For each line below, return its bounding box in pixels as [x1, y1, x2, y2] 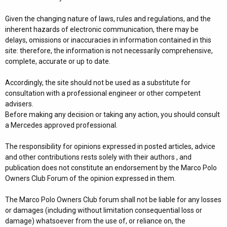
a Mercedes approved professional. [5, 121, 118, 129]
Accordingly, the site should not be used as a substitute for [5, 79, 191, 87]
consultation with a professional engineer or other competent [5, 89, 201, 97]
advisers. [5, 100, 33, 108]
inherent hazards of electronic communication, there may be [5, 25, 199, 33]
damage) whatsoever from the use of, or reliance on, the [5, 217, 185, 225]
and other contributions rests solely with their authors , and [5, 153, 192, 161]
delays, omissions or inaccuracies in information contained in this [5, 36, 211, 44]
